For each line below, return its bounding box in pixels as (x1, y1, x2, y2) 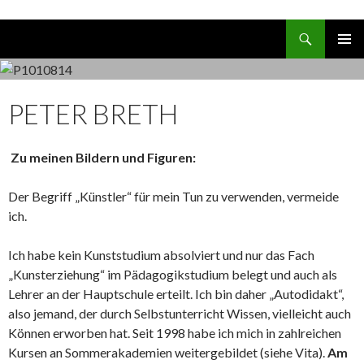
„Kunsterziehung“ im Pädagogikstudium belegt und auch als (8, 266, 337, 282)
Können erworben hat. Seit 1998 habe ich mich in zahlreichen (8, 324, 341, 340)
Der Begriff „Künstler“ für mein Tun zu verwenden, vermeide (8, 188, 339, 204)
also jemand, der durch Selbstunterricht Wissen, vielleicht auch (8, 305, 351, 321)
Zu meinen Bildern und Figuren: (8, 149, 198, 165)
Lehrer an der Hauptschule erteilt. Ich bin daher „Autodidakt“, (8, 285, 344, 301)
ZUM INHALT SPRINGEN (8, 46, 136, 60)
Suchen (4, 21, 43, 37)
